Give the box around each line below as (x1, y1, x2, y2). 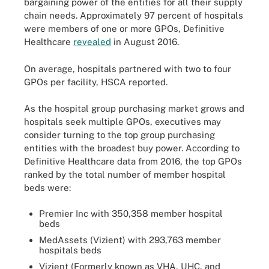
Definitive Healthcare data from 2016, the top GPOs (24, 156, 242, 166)
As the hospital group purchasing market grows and (24, 103, 244, 113)
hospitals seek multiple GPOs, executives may (24, 116, 221, 127)
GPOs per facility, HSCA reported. (24, 76, 168, 87)
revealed (73, 37, 111, 47)
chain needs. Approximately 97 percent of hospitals (24, 10, 243, 20)
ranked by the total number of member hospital (24, 169, 226, 180)
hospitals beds (39, 244, 101, 255)
